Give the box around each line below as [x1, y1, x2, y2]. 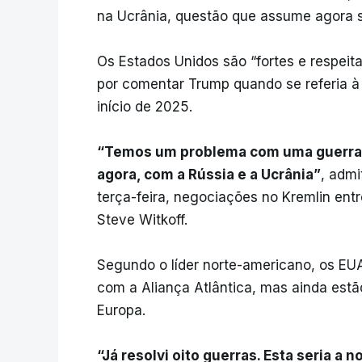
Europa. [97, 302, 145, 319]
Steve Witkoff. [97, 212, 187, 229]
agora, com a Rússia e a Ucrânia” [97, 166, 321, 183]
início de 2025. [97, 99, 192, 116]
